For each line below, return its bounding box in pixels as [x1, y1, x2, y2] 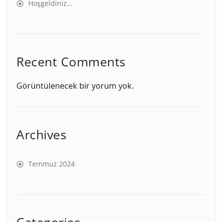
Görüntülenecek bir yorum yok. [16, 80, 134, 91]
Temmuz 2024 [28, 159, 75, 168]
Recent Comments [16, 53, 126, 70]
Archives [16, 126, 66, 143]
